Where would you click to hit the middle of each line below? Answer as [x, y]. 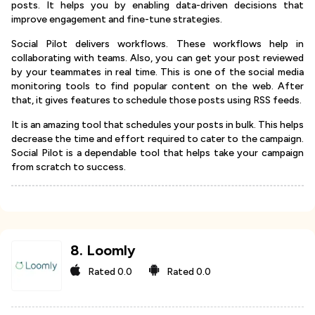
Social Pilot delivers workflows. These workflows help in [157, 44]
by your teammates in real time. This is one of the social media [157, 72]
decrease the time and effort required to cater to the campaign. [157, 139]
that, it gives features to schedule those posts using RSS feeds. [156, 101]
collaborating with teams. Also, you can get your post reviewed [157, 58]
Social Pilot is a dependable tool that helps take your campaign [157, 153]
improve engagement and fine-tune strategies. [117, 20]
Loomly [111, 251]
